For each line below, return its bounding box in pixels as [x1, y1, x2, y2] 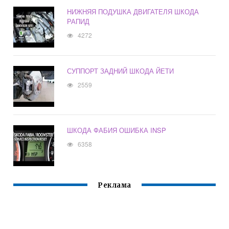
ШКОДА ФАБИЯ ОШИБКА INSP [67, 125, 167, 135]
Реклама [98, 181, 131, 190]
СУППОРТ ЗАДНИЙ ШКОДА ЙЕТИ [67, 66, 174, 76]
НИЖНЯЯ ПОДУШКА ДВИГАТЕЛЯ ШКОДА [67, 7, 199, 17]
